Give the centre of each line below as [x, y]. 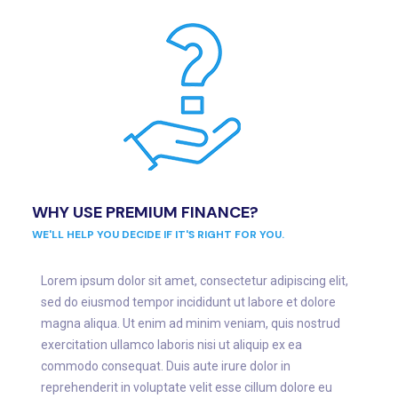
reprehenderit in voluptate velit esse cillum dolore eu [187, 388]
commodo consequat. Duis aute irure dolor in [166, 366]
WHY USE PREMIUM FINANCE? [145, 213]
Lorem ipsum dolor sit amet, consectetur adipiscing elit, [195, 281]
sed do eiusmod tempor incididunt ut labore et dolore [188, 302]
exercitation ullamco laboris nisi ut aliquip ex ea [171, 345]
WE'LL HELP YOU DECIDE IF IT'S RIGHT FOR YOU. [158, 235]
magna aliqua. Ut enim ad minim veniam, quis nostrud [191, 324]
